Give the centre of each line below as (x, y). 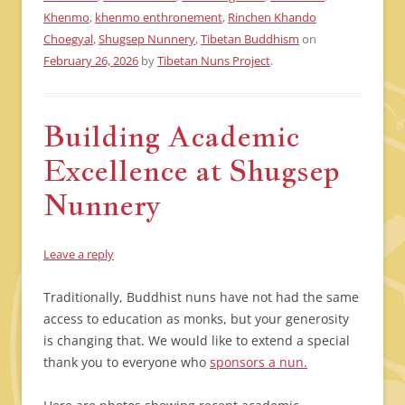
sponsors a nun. (259, 363)
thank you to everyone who (127, 363)
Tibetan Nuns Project (214, 61)
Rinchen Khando (272, 18)
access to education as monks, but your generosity (196, 319)
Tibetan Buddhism (250, 39)
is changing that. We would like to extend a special (197, 341)
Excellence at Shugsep (192, 170)
